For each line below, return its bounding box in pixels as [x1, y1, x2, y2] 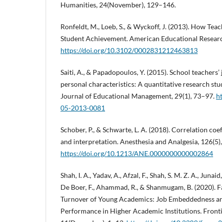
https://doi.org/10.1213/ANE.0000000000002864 [60, 149, 213, 158]
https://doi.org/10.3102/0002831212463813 [60, 46, 198, 55]
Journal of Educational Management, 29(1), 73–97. [60, 92, 216, 101]
